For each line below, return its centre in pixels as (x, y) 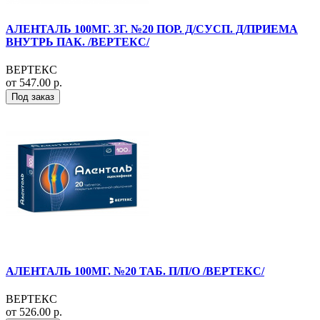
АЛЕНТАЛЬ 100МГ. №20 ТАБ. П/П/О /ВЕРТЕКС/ (135, 271)
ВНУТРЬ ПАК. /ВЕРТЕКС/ (77, 41)
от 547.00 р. (34, 82)
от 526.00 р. (34, 312)
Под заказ (33, 96)
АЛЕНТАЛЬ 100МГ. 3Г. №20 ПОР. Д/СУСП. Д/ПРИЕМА (152, 29)
